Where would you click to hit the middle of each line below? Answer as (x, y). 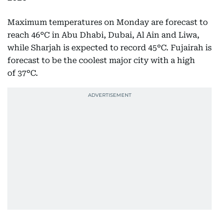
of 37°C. (23, 73)
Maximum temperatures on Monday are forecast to (108, 22)
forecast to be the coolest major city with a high (101, 60)
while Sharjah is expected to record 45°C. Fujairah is (109, 48)
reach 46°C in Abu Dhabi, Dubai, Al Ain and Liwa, (103, 35)
